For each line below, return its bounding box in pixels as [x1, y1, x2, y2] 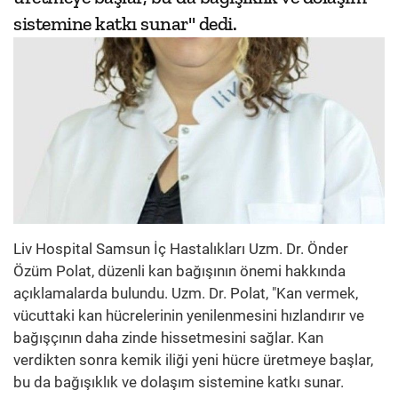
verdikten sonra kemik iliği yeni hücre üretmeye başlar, [13, 350, 373, 369]
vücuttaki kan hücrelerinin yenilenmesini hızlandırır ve [13, 306, 364, 324]
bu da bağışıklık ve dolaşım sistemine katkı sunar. [13, 372, 344, 391]
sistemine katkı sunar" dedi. [13, 12, 236, 36]
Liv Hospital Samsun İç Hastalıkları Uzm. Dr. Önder [13, 239, 348, 258]
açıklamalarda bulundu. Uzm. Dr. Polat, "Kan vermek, [13, 283, 358, 302]
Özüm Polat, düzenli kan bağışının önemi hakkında [13, 261, 346, 280]
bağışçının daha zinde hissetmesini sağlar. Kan [13, 328, 323, 346]
